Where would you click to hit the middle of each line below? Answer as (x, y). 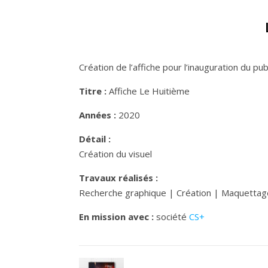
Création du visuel (115, 154)
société (171, 217)
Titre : (93, 91)
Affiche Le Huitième (148, 91)
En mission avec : (116, 217)
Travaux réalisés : (118, 178)
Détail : (95, 139)
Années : (98, 115)
